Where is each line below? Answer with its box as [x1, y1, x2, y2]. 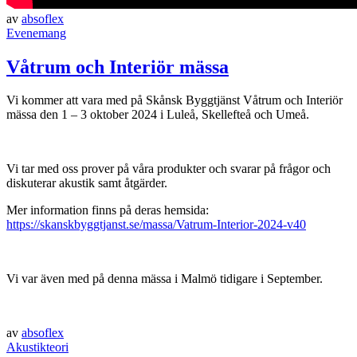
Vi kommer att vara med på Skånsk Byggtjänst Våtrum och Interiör [6, 93, 343, 108]
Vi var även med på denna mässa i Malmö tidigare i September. [6, 272, 323, 286]
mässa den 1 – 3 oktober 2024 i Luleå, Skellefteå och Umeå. [6, 108, 309, 122]
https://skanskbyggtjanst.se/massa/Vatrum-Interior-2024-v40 [6, 218, 306, 232]
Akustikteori [6, 340, 69, 355]
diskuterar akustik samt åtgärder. [6, 176, 167, 190]
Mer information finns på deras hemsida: [6, 203, 209, 218]
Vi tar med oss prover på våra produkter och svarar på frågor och [6, 162, 331, 176]
